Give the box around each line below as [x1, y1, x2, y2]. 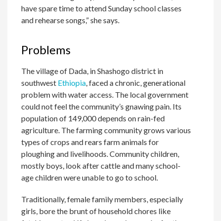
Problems [21, 42, 71, 57]
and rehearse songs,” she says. [21, 15, 120, 25]
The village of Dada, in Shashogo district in [21, 66, 164, 76]
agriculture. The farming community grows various [21, 125, 191, 135]
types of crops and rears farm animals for [21, 137, 159, 147]
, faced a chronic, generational [86, 78, 186, 88]
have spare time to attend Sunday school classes [21, 3, 182, 13]
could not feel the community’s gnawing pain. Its [21, 102, 182, 111]
